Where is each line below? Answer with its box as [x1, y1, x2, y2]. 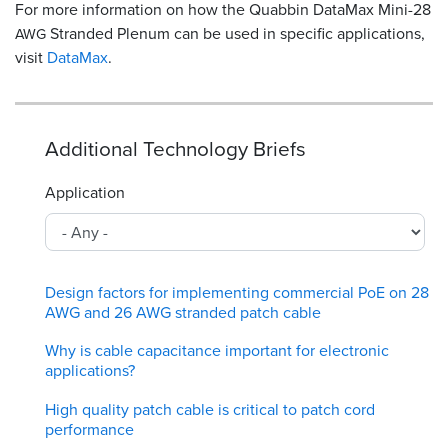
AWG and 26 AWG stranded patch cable [45, 300, 321, 324]
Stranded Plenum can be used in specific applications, [46, 21, 425, 45]
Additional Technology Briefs [45, 133, 306, 164]
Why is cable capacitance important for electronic [45, 339, 389, 363]
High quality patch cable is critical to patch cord [45, 397, 375, 421]
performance [45, 417, 134, 441]
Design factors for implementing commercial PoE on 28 [45, 280, 429, 304]
